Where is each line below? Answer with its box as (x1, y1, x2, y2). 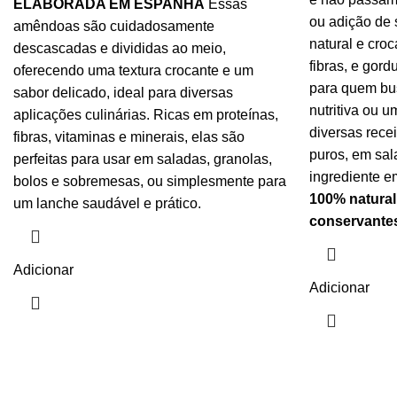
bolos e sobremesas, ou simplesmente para (13, 174, 286, 189)
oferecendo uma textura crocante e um (13, 63, 253, 78)
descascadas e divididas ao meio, (13, 41, 226, 56)
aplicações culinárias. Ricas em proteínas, (13, 107, 278, 122)
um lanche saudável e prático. (13, 196, 201, 211)
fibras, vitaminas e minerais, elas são (13, 129, 245, 144)
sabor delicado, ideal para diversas (13, 85, 233, 100)
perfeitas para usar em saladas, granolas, (13, 152, 272, 167)
